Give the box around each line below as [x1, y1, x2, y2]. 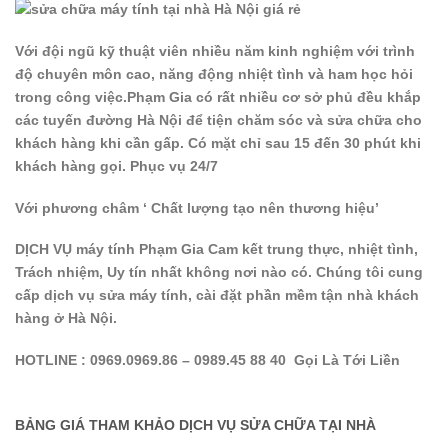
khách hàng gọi [15, 157, 122, 174]
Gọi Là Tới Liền [294, 352, 400, 369]
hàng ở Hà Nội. [15, 310, 117, 327]
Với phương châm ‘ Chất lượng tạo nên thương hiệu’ [15, 199, 379, 216]
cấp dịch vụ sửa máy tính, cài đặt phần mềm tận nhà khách [15, 287, 419, 304]
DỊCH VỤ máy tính [15, 241, 135, 258]
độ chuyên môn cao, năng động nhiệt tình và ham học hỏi [15, 65, 413, 82]
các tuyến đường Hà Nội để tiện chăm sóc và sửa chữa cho [15, 111, 422, 128]
